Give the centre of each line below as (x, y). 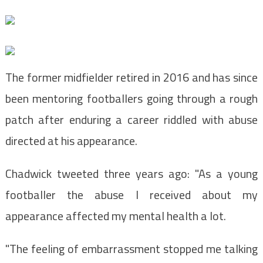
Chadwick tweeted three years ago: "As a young (131, 173)
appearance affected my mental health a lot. (115, 215)
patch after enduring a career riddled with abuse (131, 119)
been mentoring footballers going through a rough (131, 98)
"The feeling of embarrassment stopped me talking (131, 248)
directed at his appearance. (71, 140)
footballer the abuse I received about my (131, 194)
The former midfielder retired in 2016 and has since (131, 77)
